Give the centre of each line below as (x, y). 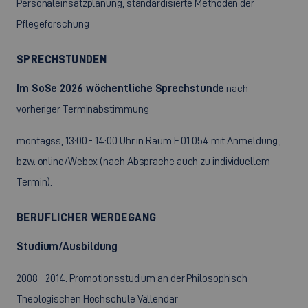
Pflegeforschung (53, 24)
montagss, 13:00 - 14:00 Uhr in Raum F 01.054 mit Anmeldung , (149, 141)
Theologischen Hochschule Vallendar (98, 299)
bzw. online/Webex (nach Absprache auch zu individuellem (143, 161)
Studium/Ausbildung (67, 246)
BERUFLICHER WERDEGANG (87, 217)
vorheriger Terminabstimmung (84, 109)
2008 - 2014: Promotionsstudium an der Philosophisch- (134, 278)
